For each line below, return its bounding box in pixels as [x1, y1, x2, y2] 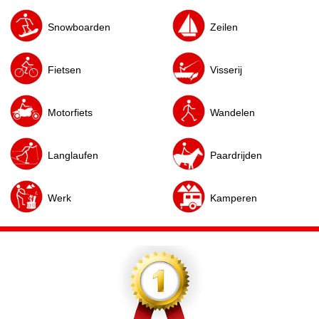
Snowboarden [48, 21, 110, 33]
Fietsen [48, 63, 81, 75]
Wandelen [210, 106, 255, 118]
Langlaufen [48, 149, 98, 161]
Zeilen [210, 21, 238, 33]
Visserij [210, 63, 242, 75]
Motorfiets [48, 106, 93, 118]
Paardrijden [210, 149, 262, 161]
